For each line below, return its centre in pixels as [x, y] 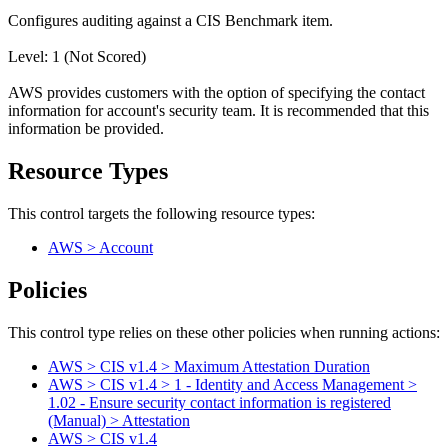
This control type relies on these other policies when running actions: [224, 333]
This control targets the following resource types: [161, 214]
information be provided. [86, 129]
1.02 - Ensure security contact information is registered [219, 403]
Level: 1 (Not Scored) [77, 57]
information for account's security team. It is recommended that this [218, 111]
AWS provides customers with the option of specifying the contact [216, 93]
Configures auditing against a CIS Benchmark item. [170, 21]
